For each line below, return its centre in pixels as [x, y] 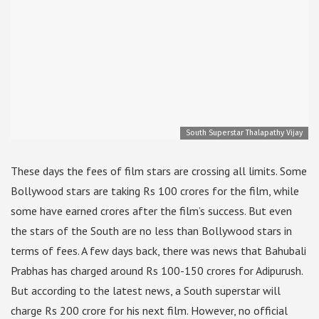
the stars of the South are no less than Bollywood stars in [151, 231]
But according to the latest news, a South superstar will [146, 291]
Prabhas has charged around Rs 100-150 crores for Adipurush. [157, 271]
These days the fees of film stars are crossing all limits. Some [159, 171]
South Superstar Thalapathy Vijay [244, 133]
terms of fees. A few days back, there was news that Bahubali [158, 251]
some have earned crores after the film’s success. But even [151, 211]
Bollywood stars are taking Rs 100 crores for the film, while [155, 191]
